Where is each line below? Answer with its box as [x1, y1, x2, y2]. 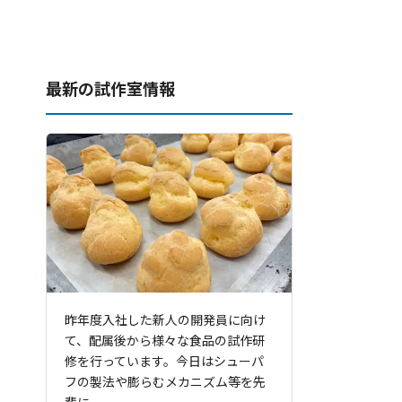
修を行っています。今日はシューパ [65, 354, 264, 370]
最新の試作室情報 [46, 80, 175, 99]
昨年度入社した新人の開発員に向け [65, 313, 266, 328]
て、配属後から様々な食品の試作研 [65, 334, 265, 349]
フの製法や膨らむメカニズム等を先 [65, 375, 266, 390]
